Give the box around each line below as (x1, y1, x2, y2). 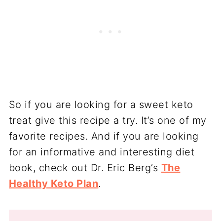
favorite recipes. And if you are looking (8, 130, 199, 143)
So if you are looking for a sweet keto (8, 99, 193, 111)
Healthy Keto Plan (8, 178, 99, 190)
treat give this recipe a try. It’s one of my (8, 114, 207, 127)
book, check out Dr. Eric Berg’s (8, 162, 161, 174)
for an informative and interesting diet (8, 146, 195, 158)
